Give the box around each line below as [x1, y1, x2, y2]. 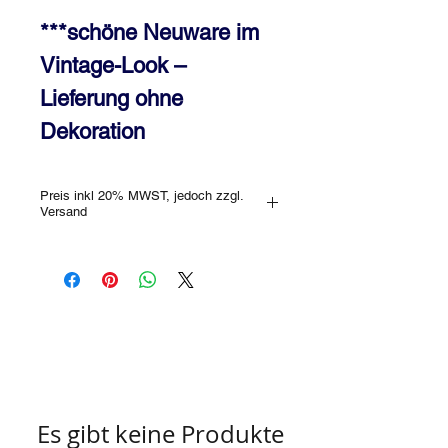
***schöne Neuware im [40, 20, 259, 45]
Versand [40, 204, 87, 219]
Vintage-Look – [40, 53, 186, 78]
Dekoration [40, 119, 145, 144]
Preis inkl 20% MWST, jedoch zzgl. [40, 188, 244, 203]
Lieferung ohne [40, 86, 183, 111]
